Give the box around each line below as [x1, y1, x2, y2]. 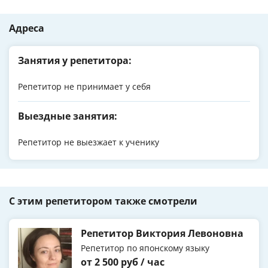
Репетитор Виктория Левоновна [81, 227, 243, 240]
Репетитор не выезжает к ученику [18, 136, 159, 148]
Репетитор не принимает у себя [18, 81, 151, 93]
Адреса [9, 22, 44, 35]
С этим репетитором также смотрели [9, 194, 197, 208]
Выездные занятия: [18, 109, 117, 123]
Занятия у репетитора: [18, 54, 132, 68]
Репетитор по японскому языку [81, 242, 209, 254]
